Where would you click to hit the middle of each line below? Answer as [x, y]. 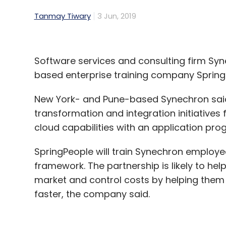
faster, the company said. [92, 194]
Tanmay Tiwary [62, 16]
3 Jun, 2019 [117, 16]
